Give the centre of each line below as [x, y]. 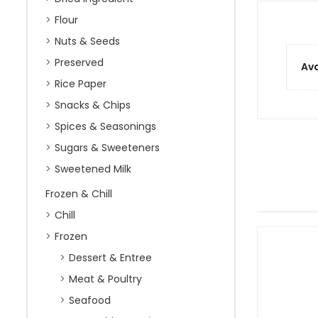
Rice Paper [81, 84]
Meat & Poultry [105, 279]
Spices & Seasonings [105, 126]
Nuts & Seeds [87, 41]
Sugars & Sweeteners [107, 148]
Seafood [90, 300]
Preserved [79, 62]
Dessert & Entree [110, 258]
